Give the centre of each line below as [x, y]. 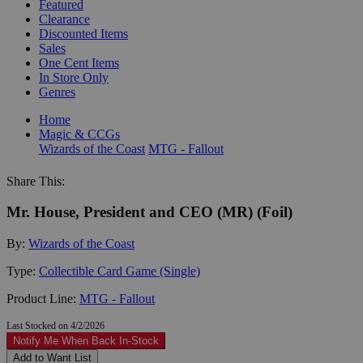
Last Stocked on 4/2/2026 [56, 325]
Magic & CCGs [79, 134]
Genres [57, 92]
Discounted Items [83, 33]
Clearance [64, 19]
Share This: [36, 181]
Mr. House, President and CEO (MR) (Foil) [149, 212]
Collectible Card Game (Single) [120, 271]
